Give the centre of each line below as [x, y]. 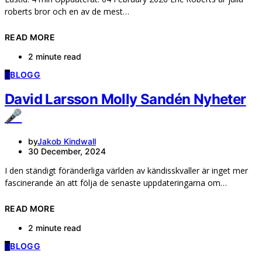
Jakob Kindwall [67, 142]
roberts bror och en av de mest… [67, 11]
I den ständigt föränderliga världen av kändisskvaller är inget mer [126, 171]
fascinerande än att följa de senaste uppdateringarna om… [116, 183]
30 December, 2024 [67, 151]
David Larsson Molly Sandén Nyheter [125, 99]
